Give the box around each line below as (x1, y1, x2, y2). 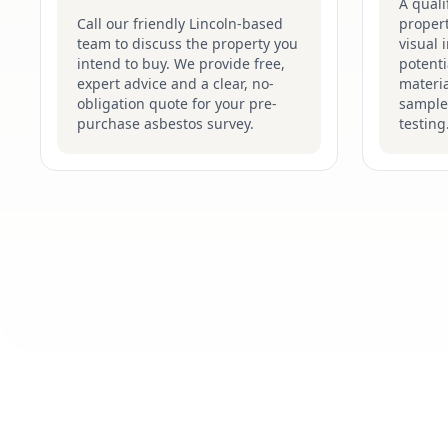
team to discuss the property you (77, 34, 298, 53)
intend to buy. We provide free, (77, 54, 285, 73)
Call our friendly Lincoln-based (77, 14, 283, 33)
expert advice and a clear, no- (77, 74, 274, 93)
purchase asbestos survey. (77, 114, 254, 133)
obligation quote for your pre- (77, 94, 277, 113)
